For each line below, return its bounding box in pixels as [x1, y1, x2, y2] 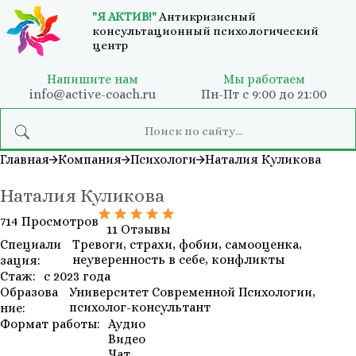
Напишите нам [46, 71, 138, 87]
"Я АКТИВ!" [92, 10, 157, 25]
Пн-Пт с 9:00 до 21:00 [201, 86, 327, 102]
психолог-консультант [69, 299, 211, 315]
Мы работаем [222, 71, 305, 87]
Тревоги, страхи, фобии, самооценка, [72, 236, 303, 252]
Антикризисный [157, 10, 256, 25]
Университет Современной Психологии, [69, 284, 316, 300]
